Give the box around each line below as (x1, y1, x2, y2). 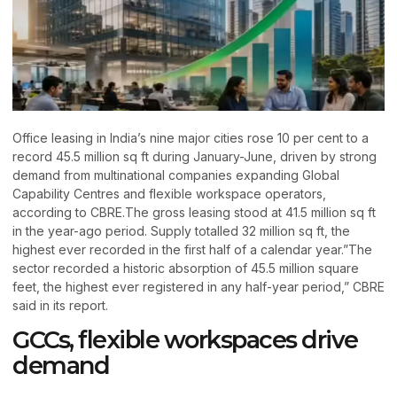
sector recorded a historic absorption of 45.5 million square (12, 261, 359, 276)
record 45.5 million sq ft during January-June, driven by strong (12, 149, 377, 165)
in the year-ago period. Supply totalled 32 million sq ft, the (12, 223, 350, 239)
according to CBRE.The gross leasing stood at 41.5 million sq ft (12, 205, 376, 221)
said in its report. (12, 298, 108, 314)
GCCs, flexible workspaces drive (12, 325, 358, 355)
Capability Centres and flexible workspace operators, (12, 186, 326, 202)
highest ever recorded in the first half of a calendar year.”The (12, 242, 372, 258)
